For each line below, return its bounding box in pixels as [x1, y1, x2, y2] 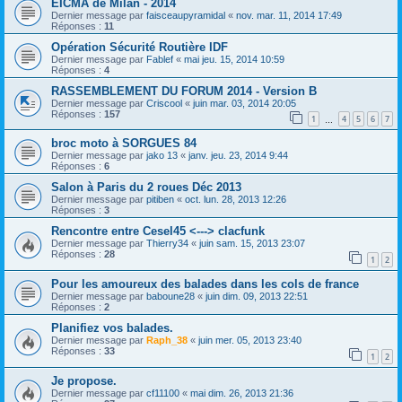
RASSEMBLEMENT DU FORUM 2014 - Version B [51, 83, 317, 98]
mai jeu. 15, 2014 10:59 [184, 53, 284, 65]
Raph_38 [146, 334, 188, 345]
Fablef [146, 53, 173, 65]
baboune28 [146, 290, 195, 301]
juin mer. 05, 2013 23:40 [198, 334, 301, 345]
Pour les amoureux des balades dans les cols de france [51, 276, 359, 291]
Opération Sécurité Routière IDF [51, 39, 228, 54]
